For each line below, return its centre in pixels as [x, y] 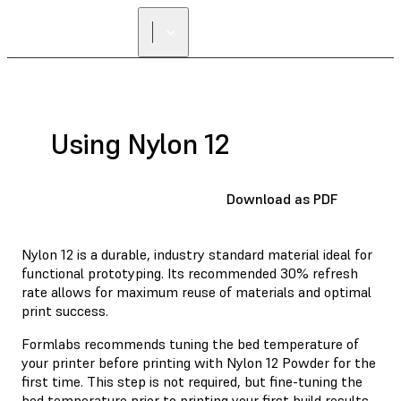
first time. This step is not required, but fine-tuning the [192, 381]
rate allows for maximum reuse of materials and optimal [196, 291]
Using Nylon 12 [140, 145]
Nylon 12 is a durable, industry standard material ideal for [197, 254]
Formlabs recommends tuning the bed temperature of [190, 343]
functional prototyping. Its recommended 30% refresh [190, 273]
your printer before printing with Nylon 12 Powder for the [199, 362]
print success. [65, 310]
